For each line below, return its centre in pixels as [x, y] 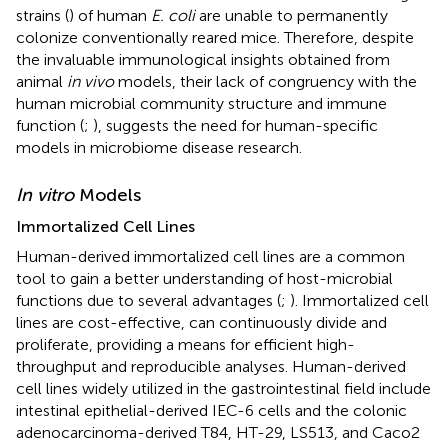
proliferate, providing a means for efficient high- [185, 344]
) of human [110, 15]
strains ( [42, 15]
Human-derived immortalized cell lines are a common [210, 256]
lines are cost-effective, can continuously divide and [201, 322]
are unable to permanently [291, 15]
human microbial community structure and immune [201, 103]
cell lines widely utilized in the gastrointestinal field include [223, 388]
